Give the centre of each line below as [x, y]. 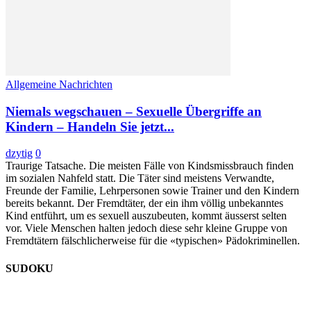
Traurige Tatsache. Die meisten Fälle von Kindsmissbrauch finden [150, 166]
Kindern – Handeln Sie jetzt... [90, 126]
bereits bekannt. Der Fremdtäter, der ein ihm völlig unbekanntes [144, 203]
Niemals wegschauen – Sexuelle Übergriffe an [134, 111]
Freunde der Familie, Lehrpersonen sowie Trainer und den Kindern [152, 191]
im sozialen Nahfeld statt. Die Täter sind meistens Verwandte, [140, 178]
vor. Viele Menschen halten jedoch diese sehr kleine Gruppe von [146, 228]
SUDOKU [30, 268]
